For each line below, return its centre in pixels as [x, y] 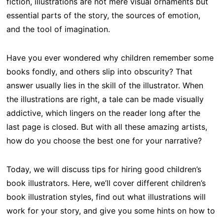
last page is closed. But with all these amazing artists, [107, 127]
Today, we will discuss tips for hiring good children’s [104, 169]
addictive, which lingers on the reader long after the [103, 113]
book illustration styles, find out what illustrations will [106, 197]
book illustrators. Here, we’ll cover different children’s [106, 183]
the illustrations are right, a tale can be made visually [105, 99]
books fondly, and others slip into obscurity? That [99, 71]
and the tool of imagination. [58, 29]
